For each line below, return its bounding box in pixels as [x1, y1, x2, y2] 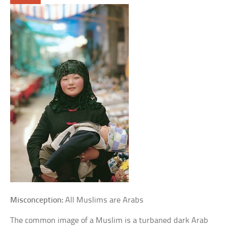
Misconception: [10, 196, 64, 205]
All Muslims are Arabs [63, 196, 144, 205]
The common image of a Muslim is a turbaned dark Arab [10, 216, 209, 225]
